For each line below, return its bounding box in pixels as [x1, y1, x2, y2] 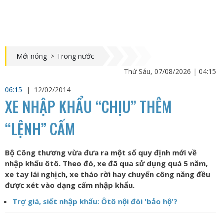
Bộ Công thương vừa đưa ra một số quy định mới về [5, 147, 197, 157]
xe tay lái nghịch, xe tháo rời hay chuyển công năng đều [5, 169, 210, 179]
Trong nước [57, 51, 94, 61]
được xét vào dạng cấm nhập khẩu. [5, 180, 135, 190]
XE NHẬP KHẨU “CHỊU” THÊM [5, 95, 172, 117]
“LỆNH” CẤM [5, 117, 75, 140]
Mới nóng [16, 51, 47, 61]
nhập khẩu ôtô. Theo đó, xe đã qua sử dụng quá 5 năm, [5, 158, 208, 168]
